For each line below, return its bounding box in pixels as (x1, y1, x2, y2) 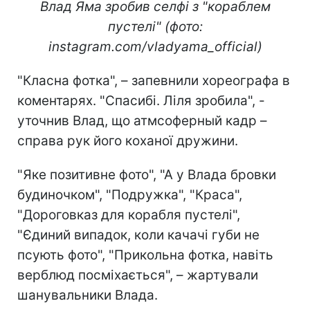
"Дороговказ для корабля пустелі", (17, 206, 240, 223)
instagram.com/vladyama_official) (48, 38, 262, 55)
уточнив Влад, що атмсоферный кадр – (17, 112, 267, 129)
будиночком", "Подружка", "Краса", (17, 186, 242, 203)
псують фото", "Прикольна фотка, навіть (17, 246, 273, 263)
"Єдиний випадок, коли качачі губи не (17, 226, 259, 243)
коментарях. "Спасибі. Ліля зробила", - (17, 92, 265, 109)
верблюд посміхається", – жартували (17, 266, 258, 283)
